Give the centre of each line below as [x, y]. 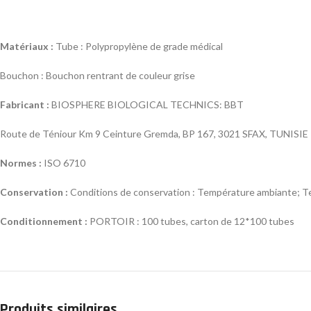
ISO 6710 [64, 162]
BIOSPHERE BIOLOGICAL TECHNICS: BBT [146, 104]
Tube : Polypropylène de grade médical [138, 46]
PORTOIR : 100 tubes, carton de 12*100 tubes [191, 221]
